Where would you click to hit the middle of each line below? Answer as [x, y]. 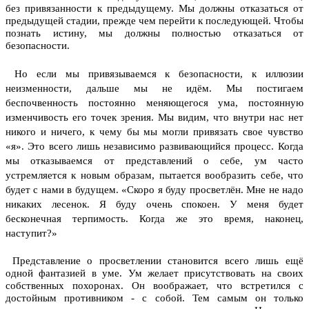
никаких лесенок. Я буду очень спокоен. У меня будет [154, 204]
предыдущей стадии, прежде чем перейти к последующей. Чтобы [154, 20]
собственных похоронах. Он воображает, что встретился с [154, 285]
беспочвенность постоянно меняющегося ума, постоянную [154, 102]
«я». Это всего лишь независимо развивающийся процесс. [140, 146]
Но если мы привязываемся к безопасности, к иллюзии [154, 73]
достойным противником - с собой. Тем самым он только [154, 298]
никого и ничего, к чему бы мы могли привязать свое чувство [154, 131]
